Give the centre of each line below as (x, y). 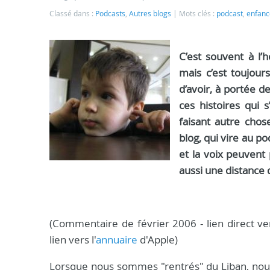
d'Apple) (158, 240)
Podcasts (110, 14)
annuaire (117, 240)
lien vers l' (73, 240)
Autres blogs (150, 14)
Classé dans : (72, 14)
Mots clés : (198, 14)
